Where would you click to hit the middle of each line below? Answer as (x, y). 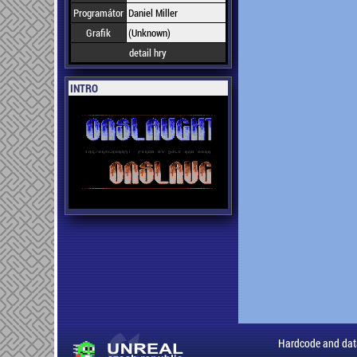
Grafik (98, 33)
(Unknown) (149, 33)
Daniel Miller (153, 13)
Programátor (98, 13)
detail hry (148, 53)
